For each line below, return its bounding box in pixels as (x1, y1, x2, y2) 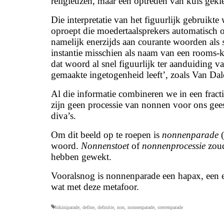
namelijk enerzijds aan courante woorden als (51, 36, 222, 47)
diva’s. (51, 110, 76, 121)
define (82, 204, 94, 210)
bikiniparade (55, 204, 79, 210)
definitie (97, 204, 114, 210)
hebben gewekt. (51, 151, 111, 162)
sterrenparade (157, 204, 183, 210)
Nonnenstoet (81, 140, 129, 151)
